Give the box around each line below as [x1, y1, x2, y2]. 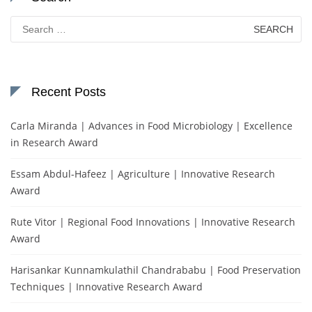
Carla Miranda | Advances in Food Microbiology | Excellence [10, 119, 292, 133]
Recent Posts [31, 85, 106, 100]
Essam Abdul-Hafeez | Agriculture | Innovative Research [10, 167, 275, 181]
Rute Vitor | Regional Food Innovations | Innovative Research [10, 215, 295, 229]
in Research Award [10, 136, 98, 150]
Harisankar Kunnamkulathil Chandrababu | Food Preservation [10, 263, 301, 277]
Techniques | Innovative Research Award [10, 280, 203, 294]
